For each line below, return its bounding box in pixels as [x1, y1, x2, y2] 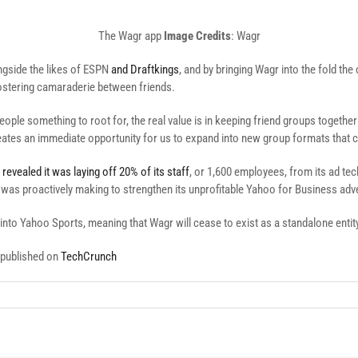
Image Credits [163, 29, 231, 43]
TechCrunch [61, 249, 117, 264]
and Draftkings [111, 62, 179, 77]
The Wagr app [97, 29, 164, 43]
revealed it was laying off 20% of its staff [2, 165, 189, 179]
